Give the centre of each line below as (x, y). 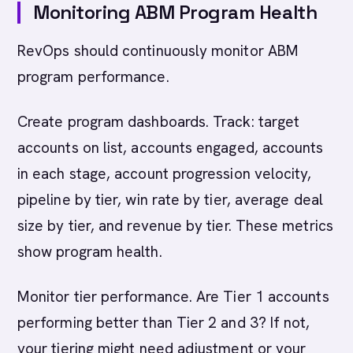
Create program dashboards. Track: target (159, 122)
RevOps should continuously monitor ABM (158, 51)
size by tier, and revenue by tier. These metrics (175, 226)
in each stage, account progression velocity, (165, 174)
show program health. (90, 252)
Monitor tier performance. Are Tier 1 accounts (173, 297)
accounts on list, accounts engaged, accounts (171, 148)
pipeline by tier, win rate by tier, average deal (170, 200)
